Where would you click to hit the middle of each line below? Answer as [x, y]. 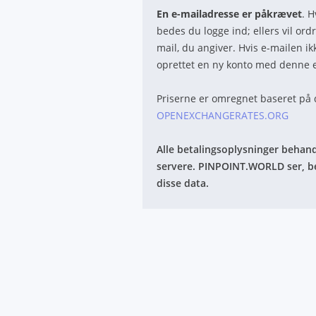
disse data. [183, 183]
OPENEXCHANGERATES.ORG [223, 115]
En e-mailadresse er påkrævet [229, 14]
